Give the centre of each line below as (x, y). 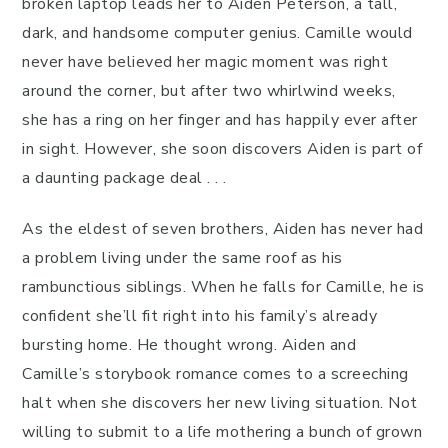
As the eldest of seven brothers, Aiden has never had (222, 229)
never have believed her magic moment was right (205, 62)
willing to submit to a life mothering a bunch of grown (222, 432)
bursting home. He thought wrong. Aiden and (189, 345)
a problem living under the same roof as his (182, 258)
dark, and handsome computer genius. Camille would (217, 33)
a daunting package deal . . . (124, 178)
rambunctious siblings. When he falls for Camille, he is (223, 287)
